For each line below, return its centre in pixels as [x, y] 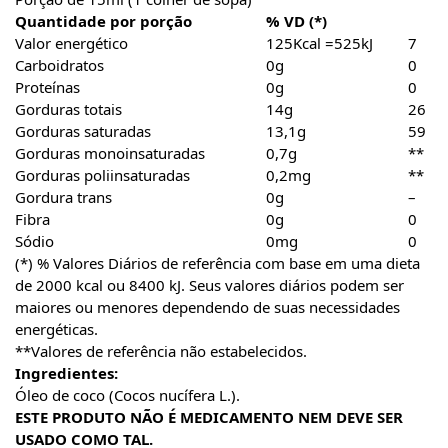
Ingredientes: [66, 373]
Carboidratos [59, 65]
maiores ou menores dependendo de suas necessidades [207, 307]
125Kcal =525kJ [319, 43]
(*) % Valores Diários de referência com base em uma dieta [217, 263]
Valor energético [71, 43]
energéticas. [56, 329]
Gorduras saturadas [83, 131]
